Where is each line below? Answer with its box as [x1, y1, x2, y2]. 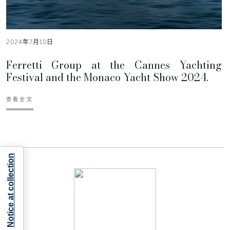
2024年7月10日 [6, 39, 53, 46]
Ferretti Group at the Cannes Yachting [6, 57, 222, 73]
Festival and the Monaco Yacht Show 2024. [6, 69, 208, 86]
